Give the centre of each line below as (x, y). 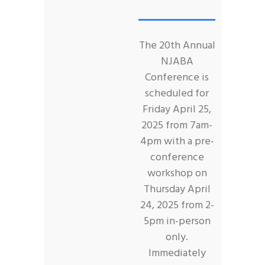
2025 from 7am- (177, 125)
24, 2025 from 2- (177, 205)
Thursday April (177, 189)
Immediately (177, 253)
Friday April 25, (177, 109)
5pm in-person (177, 221)
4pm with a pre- (177, 141)
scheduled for (177, 93)
